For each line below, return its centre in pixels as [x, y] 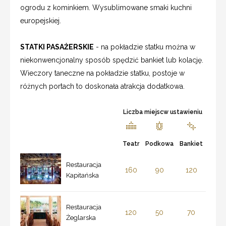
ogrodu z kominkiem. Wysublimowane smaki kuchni [106, 7]
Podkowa [159, 144]
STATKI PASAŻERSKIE [57, 47]
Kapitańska [82, 175]
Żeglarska [81, 217]
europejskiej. [41, 20]
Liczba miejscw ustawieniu [163, 112]
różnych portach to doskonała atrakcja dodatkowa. [102, 86]
